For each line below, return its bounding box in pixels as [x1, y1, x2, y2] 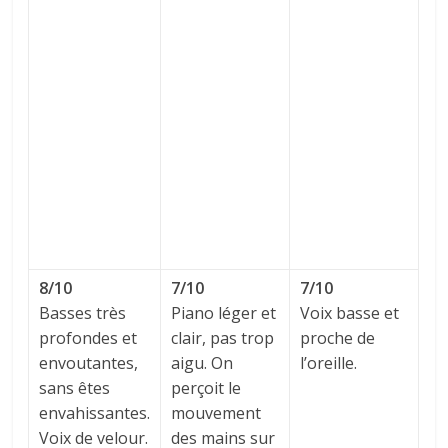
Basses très [39, 302, 127, 325]
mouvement [171, 402, 262, 425]
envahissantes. [39, 402, 151, 425]
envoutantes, [39, 352, 139, 375]
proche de [300, 327, 376, 350]
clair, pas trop [171, 327, 275, 350]
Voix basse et [300, 302, 400, 325]
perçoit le [171, 377, 242, 400]
